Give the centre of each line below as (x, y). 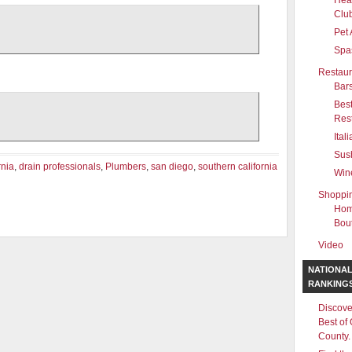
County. (334, 336)
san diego (172, 167)
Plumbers (126, 167)
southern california (238, 167)
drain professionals (60, 167)
